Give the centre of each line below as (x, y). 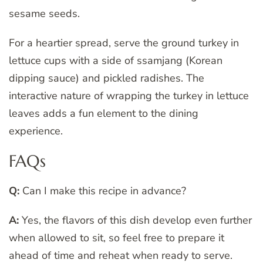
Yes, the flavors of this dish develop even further (135, 220)
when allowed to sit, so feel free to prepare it (117, 237)
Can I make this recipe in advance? (103, 190)
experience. (36, 131)
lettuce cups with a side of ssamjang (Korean (116, 60)
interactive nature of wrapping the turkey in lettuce (129, 95)
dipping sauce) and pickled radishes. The (107, 78)
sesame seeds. (44, 13)
